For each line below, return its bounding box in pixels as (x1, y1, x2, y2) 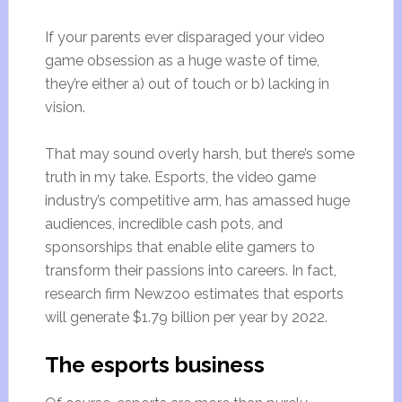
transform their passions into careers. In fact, (44, 262, 336, 279)
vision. (44, 99, 85, 116)
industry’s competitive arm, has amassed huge (44, 192, 350, 209)
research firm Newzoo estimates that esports (44, 285, 344, 302)
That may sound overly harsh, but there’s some (44, 145, 354, 162)
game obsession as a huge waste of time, (44, 52, 319, 69)
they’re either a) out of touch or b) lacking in (44, 75, 329, 92)
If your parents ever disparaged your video (44, 29, 325, 46)
